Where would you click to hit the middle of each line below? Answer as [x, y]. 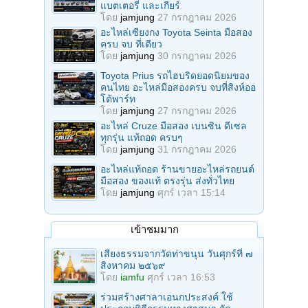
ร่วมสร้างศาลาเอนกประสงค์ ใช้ [167, 297]
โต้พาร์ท [118, 99]
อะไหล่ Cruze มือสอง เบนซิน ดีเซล [174, 125]
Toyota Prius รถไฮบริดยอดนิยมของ [175, 75]
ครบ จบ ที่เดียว [131, 44]
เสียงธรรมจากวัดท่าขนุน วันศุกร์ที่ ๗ [177, 253]
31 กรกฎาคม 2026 [197, 149]
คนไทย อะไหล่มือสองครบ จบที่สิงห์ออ [178, 87]
